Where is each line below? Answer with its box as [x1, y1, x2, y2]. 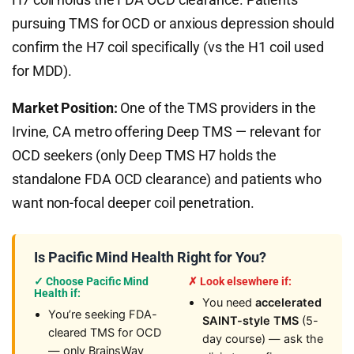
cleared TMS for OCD [48, 326, 161, 340]
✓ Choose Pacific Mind [34, 275, 149, 288]
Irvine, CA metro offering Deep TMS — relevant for [12, 123, 321, 140]
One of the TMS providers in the [117, 100, 316, 116]
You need [202, 296, 255, 310]
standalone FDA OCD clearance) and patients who [12, 171, 322, 187]
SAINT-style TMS [202, 314, 299, 328]
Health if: [34, 287, 81, 299]
